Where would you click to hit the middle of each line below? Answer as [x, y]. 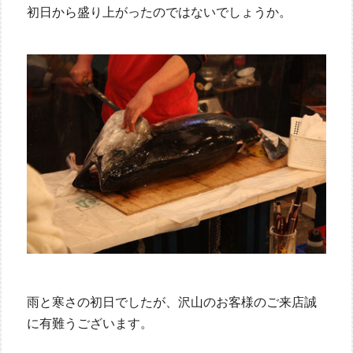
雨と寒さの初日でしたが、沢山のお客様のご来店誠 [171, 303]
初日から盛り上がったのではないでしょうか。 [159, 12]
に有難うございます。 [89, 324]
